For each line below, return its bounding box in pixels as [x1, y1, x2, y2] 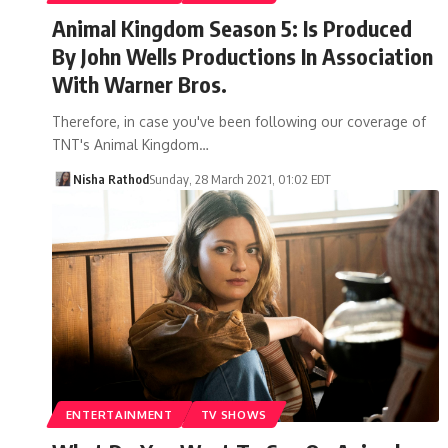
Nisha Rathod [72, 170, 149, 187]
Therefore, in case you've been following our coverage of [52, 112, 426, 130]
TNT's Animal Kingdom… [52, 135, 209, 153]
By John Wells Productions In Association [52, 41, 433, 70]
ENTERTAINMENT [65, 406, 173, 422]
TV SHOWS [200, 406, 268, 422]
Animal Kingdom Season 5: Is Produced [52, 13, 412, 42]
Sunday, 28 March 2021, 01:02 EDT [148, 170, 331, 187]
